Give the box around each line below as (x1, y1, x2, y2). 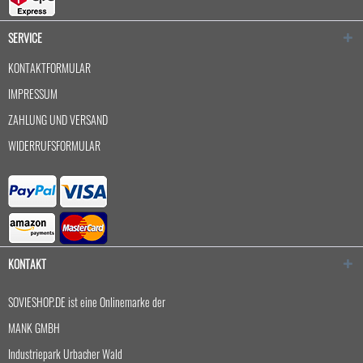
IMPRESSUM (8, 84, 58, 102)
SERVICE (8, 28, 42, 46)
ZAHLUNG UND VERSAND (8, 110, 108, 128)
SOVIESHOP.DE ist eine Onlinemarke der (8, 293, 165, 310)
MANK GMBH (8, 318, 60, 336)
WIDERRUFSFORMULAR (8, 136, 100, 154)
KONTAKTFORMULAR (8, 58, 91, 76)
